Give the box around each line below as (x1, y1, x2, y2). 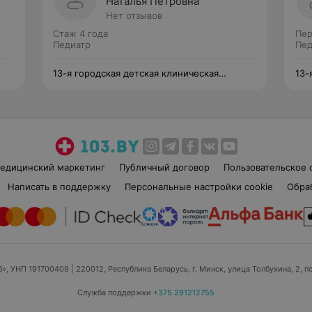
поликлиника (53, 79, 112, 90)
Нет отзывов (106, 10, 162, 21)
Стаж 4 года (53, 28, 108, 39)
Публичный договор (118, 162, 210, 173)
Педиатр (53, 39, 91, 50)
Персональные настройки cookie (124, 181, 273, 192)
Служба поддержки (77, 288, 151, 297)
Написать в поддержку (7, 181, 111, 192)
